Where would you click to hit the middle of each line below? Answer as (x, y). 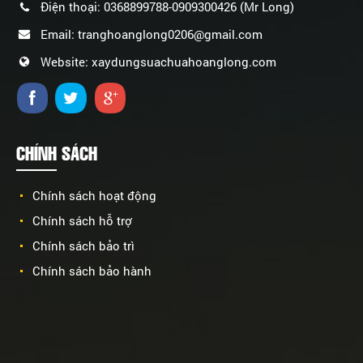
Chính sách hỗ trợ (82, 221)
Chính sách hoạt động (94, 196)
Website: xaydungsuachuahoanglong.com (158, 62)
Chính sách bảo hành (92, 271)
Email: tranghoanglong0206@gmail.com (152, 34)
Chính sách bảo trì (83, 246)
